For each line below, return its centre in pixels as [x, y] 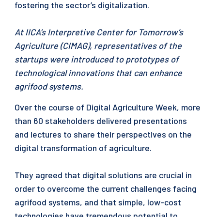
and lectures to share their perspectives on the [103, 134]
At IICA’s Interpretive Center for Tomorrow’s [99, 32]
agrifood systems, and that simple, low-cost [98, 202]
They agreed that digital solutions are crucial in [103, 175]
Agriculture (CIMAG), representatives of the [98, 46]
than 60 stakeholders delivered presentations [101, 121]
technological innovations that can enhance [98, 73]
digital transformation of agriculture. [83, 148]
